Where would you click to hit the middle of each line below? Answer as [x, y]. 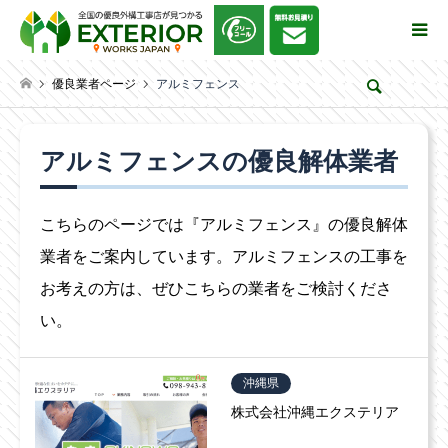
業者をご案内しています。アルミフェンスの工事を [224, 257]
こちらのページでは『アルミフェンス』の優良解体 [224, 225]
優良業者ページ [94, 83]
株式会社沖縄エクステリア [315, 412]
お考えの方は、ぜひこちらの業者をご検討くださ [216, 289]
